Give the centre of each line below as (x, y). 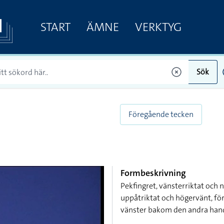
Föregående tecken (161, 114)
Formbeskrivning (153, 173)
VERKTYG (158, 27)
